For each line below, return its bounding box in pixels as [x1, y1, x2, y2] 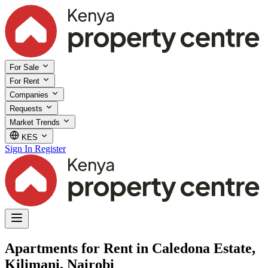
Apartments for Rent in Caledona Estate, [5, 240, 255, 256]
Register [35, 143, 66, 154]
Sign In [5, 143, 32, 154]
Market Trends [10, 117, 62, 127]
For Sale [10, 62, 41, 72]
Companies [10, 90, 51, 99]
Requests [10, 103, 45, 113]
